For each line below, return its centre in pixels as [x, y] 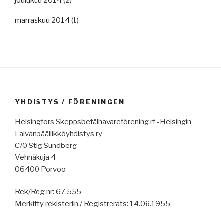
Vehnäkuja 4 [35, 157]
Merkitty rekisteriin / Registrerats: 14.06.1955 [92, 204]
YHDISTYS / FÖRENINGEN [70, 102]
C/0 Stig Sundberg [46, 145]
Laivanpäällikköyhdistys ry [58, 133]
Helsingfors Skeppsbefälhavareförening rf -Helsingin [103, 122]
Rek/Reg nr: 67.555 [48, 192]
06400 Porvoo [40, 169]
